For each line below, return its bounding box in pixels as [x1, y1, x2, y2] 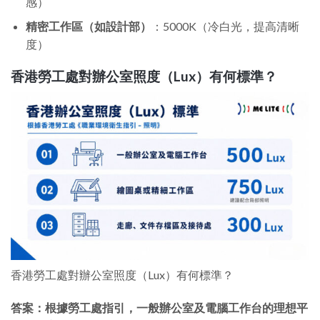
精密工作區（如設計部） [25, 19, 151, 34]
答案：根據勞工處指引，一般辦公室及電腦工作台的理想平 [11, 300, 308, 314]
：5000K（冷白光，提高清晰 [151, 19, 299, 34]
